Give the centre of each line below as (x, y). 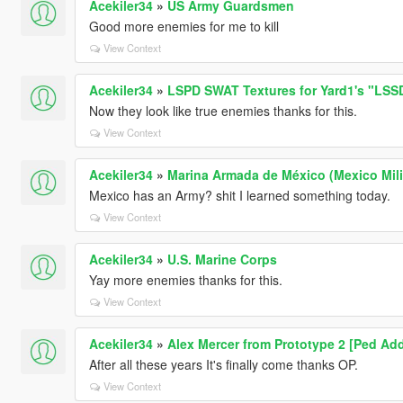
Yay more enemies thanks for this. (185, 279)
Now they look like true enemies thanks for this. (223, 110)
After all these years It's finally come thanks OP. (223, 364)
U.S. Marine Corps (222, 259)
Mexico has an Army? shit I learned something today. (239, 195)
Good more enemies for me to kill (184, 26)
